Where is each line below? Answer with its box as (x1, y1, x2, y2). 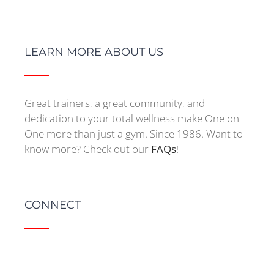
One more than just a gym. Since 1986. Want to (24, 126, 243, 141)
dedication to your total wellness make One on (24, 111, 239, 125)
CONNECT (24, 198, 81, 212)
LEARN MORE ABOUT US (24, 45, 163, 59)
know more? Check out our (24, 141, 151, 156)
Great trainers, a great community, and (24, 95, 205, 110)
